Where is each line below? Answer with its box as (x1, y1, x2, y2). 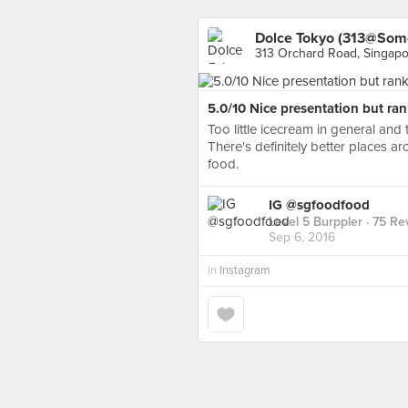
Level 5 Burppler (269, 214, 362, 230)
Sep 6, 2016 (269, 229, 335, 246)
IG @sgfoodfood (269, 197, 370, 214)
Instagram (219, 263, 270, 278)
